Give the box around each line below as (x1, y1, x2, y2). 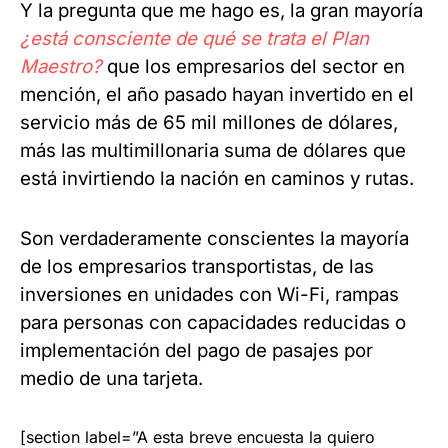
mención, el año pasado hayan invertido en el (20, 83, 414, 106)
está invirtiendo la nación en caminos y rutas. (20, 167, 414, 190)
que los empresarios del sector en (102, 55, 405, 78)
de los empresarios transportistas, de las (20, 255, 374, 278)
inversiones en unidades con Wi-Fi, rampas (20, 283, 399, 306)
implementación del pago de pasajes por (20, 339, 373, 362)
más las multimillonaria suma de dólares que (20, 139, 406, 162)
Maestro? (20, 55, 102, 78)
